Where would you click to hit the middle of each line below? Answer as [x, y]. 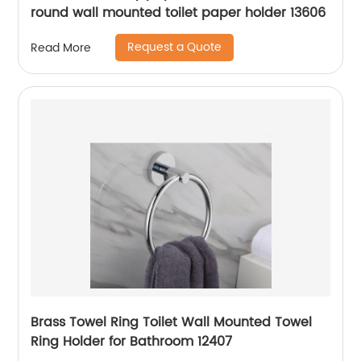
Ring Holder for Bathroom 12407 [132, 342]
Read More [61, 48]
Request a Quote [175, 47]
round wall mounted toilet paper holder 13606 [178, 13]
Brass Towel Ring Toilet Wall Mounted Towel [172, 322]
